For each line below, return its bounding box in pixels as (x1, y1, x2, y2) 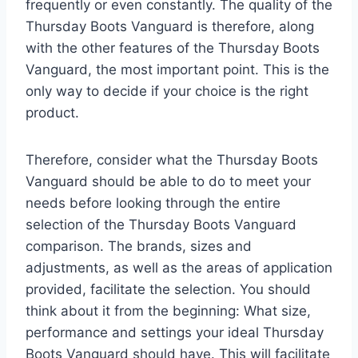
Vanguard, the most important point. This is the (26, 61, 329, 78)
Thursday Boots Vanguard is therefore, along (26, 18, 314, 34)
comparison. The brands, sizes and (26, 237, 252, 254)
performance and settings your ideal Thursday (26, 324, 324, 340)
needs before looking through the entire (26, 194, 280, 211)
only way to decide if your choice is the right (26, 82, 308, 99)
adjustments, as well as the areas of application (26, 259, 332, 276)
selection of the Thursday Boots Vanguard (26, 216, 296, 233)
